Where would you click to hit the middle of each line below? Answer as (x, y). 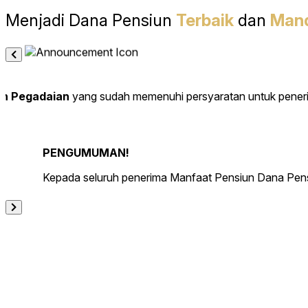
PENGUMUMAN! (86, 153)
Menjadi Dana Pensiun (91, 21)
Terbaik (205, 21)
